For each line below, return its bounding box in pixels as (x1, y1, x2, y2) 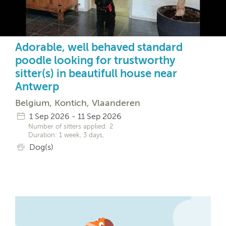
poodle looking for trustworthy (15, 53, 175, 68)
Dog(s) (27, 142, 53, 152)
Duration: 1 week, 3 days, (28, 131, 104, 139)
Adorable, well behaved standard (15, 40, 183, 54)
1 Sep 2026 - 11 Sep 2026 (27, 111, 122, 122)
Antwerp (15, 80, 59, 94)
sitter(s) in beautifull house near (15, 67, 177, 81)
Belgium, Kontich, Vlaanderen (15, 97, 140, 109)
